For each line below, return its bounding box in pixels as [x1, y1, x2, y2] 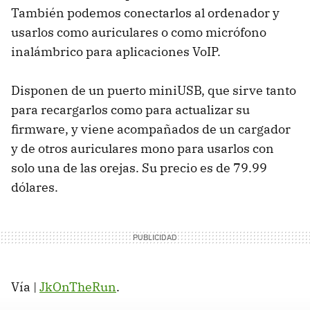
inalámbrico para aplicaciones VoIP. [11, 44, 221, 60]
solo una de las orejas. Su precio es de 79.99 [11, 160, 267, 176]
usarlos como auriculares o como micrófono [11, 24, 266, 40]
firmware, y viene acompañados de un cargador [11, 121, 291, 137]
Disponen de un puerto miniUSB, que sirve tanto [11, 82, 296, 98]
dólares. [11, 179, 58, 195]
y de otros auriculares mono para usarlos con [11, 140, 274, 156]
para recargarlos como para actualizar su [11, 102, 250, 118]
